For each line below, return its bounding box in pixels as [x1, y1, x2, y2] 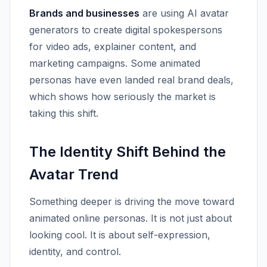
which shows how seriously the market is [29, 91, 216, 103]
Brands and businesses [29, 7, 139, 19]
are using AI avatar [139, 7, 229, 19]
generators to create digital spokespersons [29, 24, 222, 36]
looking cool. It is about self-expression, [29, 229, 210, 241]
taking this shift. [29, 107, 98, 119]
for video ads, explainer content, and [29, 41, 196, 52]
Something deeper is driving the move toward [29, 195, 234, 207]
